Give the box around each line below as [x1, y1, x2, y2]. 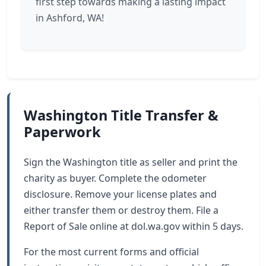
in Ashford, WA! [36, 11, 104, 24]
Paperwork [24, 122, 101, 141]
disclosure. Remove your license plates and [24, 188, 217, 201]
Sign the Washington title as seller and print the [24, 156, 237, 169]
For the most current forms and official [24, 245, 199, 258]
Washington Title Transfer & [24, 106, 218, 125]
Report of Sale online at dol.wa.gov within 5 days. [24, 220, 243, 233]
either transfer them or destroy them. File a [24, 204, 218, 217]
